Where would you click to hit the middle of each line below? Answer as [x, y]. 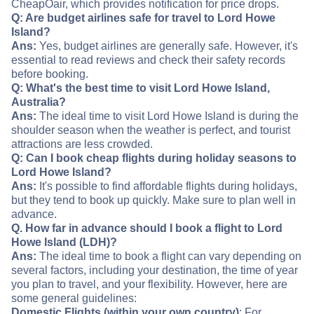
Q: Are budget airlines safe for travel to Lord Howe [143, 18]
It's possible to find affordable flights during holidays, [167, 186]
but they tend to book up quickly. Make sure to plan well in [153, 200]
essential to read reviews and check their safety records [148, 60]
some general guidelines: [74, 298]
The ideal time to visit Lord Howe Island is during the [168, 116]
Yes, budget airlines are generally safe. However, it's [167, 46]
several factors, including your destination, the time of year [155, 270]
